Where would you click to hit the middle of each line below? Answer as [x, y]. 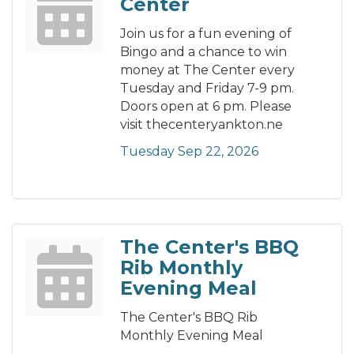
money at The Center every [207, 70]
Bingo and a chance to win [203, 52]
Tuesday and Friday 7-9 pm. [207, 88]
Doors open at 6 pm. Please [206, 107]
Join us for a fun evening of [206, 34]
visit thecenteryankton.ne [201, 125]
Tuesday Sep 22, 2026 [189, 152]
